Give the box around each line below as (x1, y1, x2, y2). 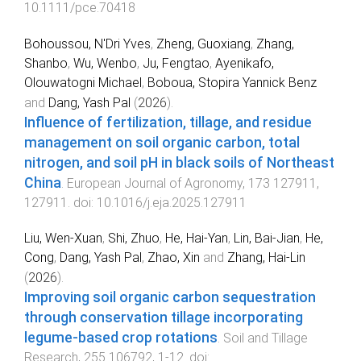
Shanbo (24, 55, 68, 71)
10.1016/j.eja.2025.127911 (97, 194, 247, 210)
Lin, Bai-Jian (234, 230, 300, 247)
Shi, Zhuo (108, 230, 160, 247)
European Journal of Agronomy (67, 175, 243, 191)
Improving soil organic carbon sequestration (24, 289, 316, 306)
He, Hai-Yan (165, 230, 228, 247)
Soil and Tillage (223, 330, 308, 346)
